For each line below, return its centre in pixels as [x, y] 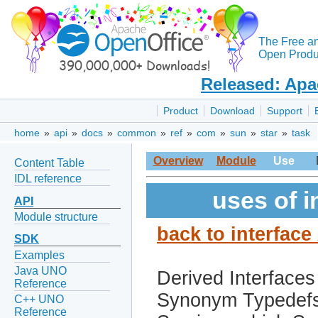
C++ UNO [39, 300]
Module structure [56, 216]
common [137, 133]
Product [181, 111]
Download [232, 111]
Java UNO [40, 270]
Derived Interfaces [236, 279]
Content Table [49, 163]
